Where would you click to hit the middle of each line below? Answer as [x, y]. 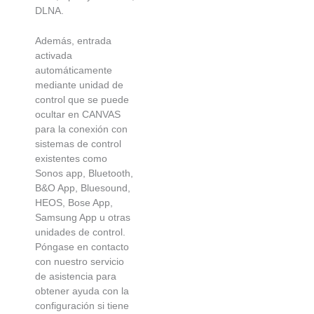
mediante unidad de [79, 85]
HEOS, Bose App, [74, 203]
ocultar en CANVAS [78, 115]
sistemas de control [78, 144]
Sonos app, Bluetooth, [84, 173]
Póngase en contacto [82, 247]
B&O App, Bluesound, [83, 188]
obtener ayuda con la [82, 291]
